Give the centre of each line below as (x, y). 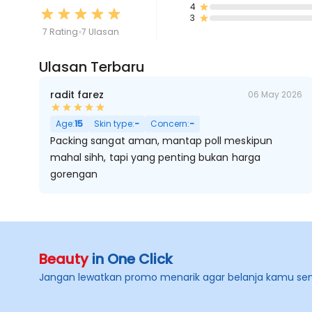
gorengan (74, 174)
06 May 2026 (275, 94)
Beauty (64, 259)
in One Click (131, 259)
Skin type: (114, 124)
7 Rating (61, 32)
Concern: (170, 124)
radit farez (77, 95)
